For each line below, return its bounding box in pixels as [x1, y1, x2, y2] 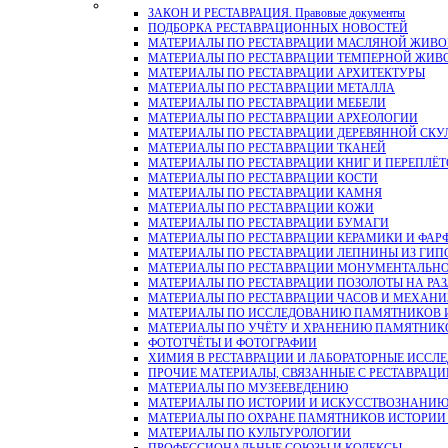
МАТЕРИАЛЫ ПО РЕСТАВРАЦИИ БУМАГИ [148, 216, 389, 231]
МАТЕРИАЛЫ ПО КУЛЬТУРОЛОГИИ [148, 426, 351, 441]
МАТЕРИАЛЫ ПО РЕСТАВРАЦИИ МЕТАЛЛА [148, 81, 395, 96]
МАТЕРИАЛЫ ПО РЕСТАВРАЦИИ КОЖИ [148, 201, 374, 216]
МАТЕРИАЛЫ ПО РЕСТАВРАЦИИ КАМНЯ [148, 186, 382, 201]
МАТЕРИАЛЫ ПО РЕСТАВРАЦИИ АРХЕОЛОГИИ [148, 111, 418, 126]
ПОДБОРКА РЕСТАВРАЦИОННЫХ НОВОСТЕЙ [148, 21, 408, 36]
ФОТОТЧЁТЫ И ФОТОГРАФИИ [148, 336, 317, 351]
